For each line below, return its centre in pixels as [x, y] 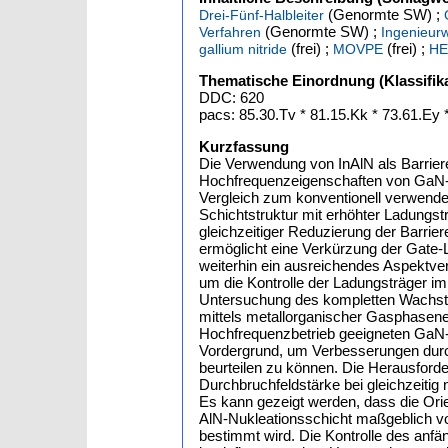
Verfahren [230, 32]
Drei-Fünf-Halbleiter [261, 15]
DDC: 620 [231, 97]
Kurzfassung [244, 146]
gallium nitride [243, 49]
